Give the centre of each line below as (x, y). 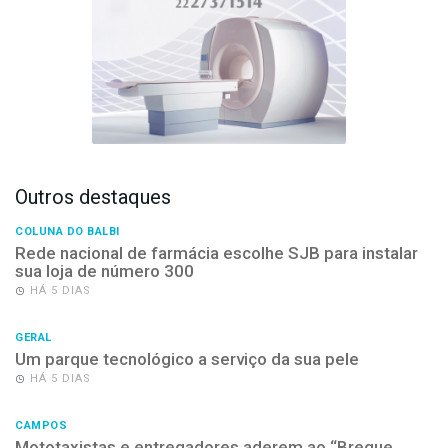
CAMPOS (41, 425)
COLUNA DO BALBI (67, 231)
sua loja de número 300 (104, 270)
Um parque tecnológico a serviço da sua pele (187, 358)
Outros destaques (93, 196)
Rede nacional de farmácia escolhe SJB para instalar (216, 252)
